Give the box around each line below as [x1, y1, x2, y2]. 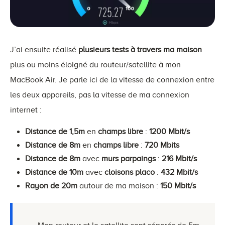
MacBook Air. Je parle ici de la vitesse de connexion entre [10, 75, 214, 84]
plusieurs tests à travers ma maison [78, 45, 202, 54]
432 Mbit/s [161, 167, 198, 177]
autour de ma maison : [77, 181, 160, 190]
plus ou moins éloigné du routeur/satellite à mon [10, 60, 181, 69]
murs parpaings [101, 154, 156, 163]
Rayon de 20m [25, 181, 77, 190]
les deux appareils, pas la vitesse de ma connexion [10, 90, 189, 99]
